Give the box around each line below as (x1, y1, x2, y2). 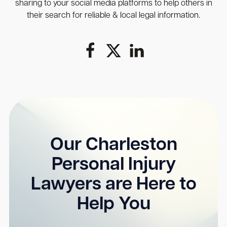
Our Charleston (50, 136, 177, 155)
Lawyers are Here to (30, 176, 197, 195)
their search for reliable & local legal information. (27, 11, 200, 20)
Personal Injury (51, 156, 176, 175)
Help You (77, 196, 150, 214)
